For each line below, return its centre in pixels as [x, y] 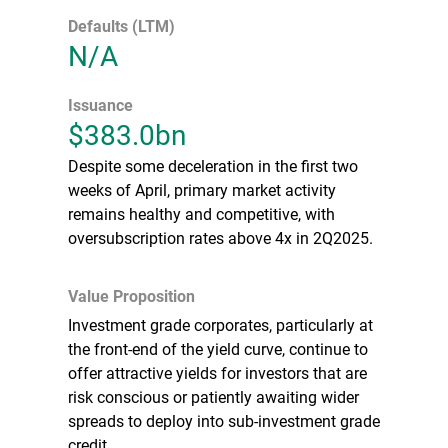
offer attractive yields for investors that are [217, 372]
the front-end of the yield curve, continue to [218, 348]
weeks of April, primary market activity [202, 189]
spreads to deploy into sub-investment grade [224, 420]
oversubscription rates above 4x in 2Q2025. [220, 237]
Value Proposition [131, 295]
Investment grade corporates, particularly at [220, 324]
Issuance [100, 104]
